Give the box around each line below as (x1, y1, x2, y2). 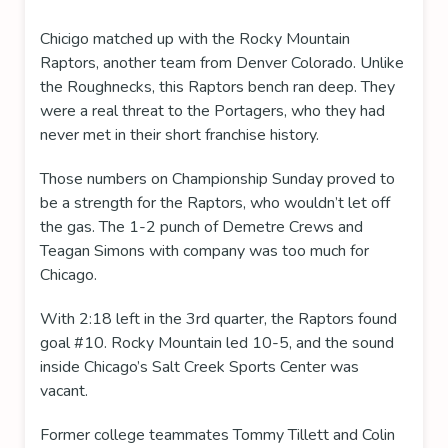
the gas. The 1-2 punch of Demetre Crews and (40, 216, 363, 239)
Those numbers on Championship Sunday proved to (40, 168, 395, 191)
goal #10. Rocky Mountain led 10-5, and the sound (40, 332, 394, 355)
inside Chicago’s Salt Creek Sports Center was (40, 356, 359, 379)
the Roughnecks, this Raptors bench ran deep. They (40, 76, 395, 99)
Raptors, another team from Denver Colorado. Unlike (40, 52, 404, 75)
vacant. (40, 380, 92, 403)
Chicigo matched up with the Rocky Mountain (40, 28, 350, 51)
